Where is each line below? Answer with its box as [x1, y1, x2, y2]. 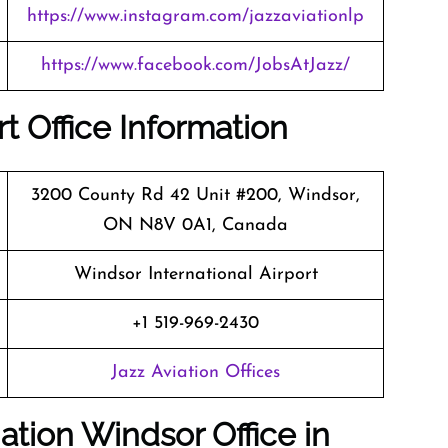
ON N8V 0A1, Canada [103, 216, 288, 235]
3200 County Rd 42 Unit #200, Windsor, [31, 186, 360, 205]
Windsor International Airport [73, 265, 318, 284]
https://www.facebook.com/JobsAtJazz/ [41, 56, 350, 75]
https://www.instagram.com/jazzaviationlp [27, 7, 364, 26]
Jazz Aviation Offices [111, 363, 280, 382]
